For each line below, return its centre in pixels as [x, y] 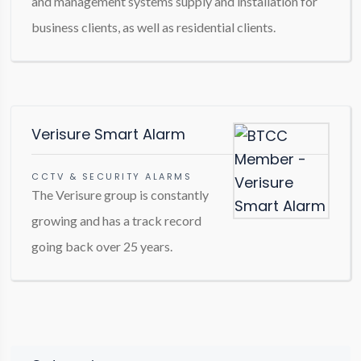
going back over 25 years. [102, 246]
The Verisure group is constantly [120, 195]
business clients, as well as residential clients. [154, 27]
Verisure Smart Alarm [109, 134]
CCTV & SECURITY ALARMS [112, 176]
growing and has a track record [117, 220]
